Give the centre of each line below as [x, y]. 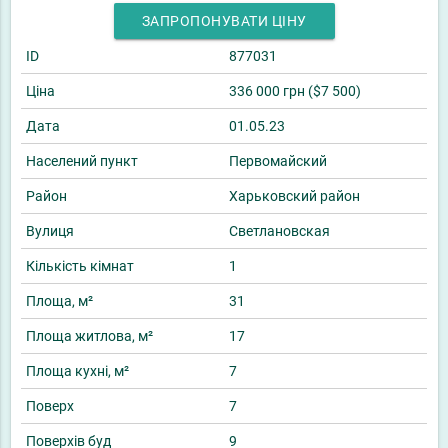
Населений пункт [82, 161]
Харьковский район [294, 196]
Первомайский [278, 161]
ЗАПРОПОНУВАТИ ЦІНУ [224, 21]
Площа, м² [59, 301]
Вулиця [50, 231]
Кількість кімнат [80, 266]
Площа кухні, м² [77, 371]
